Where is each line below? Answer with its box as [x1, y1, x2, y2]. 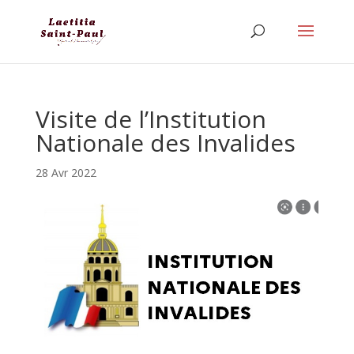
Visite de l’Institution [35, 103, 266, 135]
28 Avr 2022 [35, 165, 96, 180]
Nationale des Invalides [35, 126, 296, 159]
